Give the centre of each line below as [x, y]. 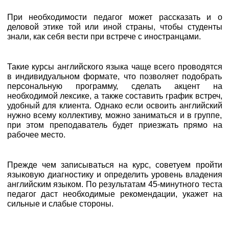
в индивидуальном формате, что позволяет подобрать [114, 76]
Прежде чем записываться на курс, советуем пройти [114, 165]
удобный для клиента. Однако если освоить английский [114, 105]
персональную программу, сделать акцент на [114, 86]
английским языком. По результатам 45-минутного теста [114, 184]
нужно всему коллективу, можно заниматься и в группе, [114, 115]
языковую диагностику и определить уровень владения [114, 174]
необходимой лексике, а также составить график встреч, [114, 96]
